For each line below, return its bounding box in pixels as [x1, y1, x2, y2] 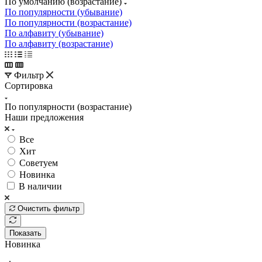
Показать [9, 228, 42, 237]
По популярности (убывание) [5, 6, 122, 17]
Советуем [19, 157, 58, 168]
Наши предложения [5, 112, 84, 122]
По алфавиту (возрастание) [5, 38, 113, 49]
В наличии [19, 181, 62, 191]
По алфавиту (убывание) [5, 27, 104, 38]
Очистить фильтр [18, 204, 80, 213]
